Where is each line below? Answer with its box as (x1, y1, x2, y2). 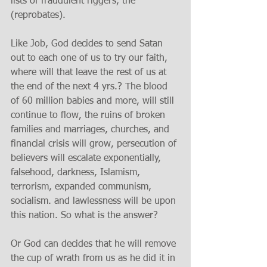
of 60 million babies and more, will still (11, 97, 177, 106)
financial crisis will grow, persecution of (11, 139, 179, 149)
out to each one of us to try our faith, (11, 54, 170, 63)
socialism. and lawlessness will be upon (11, 197, 179, 206)
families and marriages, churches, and (11, 125, 172, 135)
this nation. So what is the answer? (11, 211, 161, 221)
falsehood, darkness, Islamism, (11, 168, 143, 178)
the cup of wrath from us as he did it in (11, 254, 178, 263)
